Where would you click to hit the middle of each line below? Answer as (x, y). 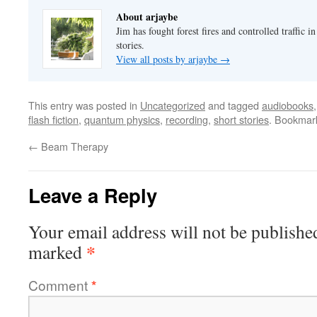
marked (57, 252)
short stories (241, 120)
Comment (60, 285)
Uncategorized (173, 105)
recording (187, 120)
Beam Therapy (73, 146)
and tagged (234, 105)
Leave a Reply (93, 195)
